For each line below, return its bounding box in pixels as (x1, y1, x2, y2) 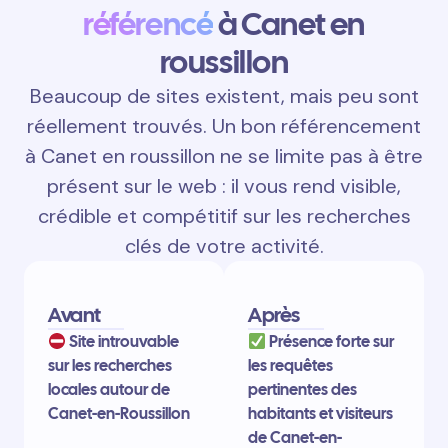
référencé (82, 3, 214, 46)
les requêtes (248, 355, 333, 377)
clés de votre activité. (124, 233, 324, 260)
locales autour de (48, 379, 170, 401)
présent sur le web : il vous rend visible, (47, 173, 401, 200)
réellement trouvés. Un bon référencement (27, 113, 421, 140)
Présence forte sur (266, 331, 395, 353)
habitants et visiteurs (248, 403, 393, 425)
